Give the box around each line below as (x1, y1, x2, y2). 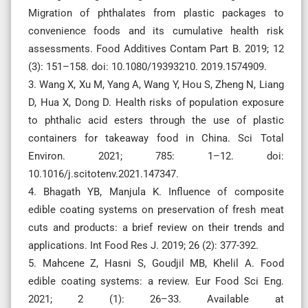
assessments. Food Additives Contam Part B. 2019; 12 (28, 42, 284, 55)
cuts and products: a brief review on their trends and (28, 221, 284, 234)
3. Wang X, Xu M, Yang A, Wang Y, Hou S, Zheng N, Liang (28, 78, 284, 91)
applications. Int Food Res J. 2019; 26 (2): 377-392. (28, 239, 258, 252)
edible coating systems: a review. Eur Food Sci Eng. (28, 274, 284, 287)
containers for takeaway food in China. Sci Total (28, 131, 284, 144)
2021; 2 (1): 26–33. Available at (28, 292, 284, 305)
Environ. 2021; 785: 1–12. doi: (28, 149, 284, 162)
